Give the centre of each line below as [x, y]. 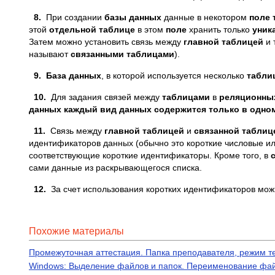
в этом [150, 29]
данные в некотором [205, 17]
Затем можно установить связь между [106, 42]
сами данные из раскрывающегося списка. [115, 168]
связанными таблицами [122, 54]
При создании [74, 17]
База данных [74, 76]
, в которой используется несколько [174, 76]
